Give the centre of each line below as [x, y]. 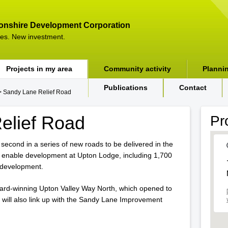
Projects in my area [39, 69]
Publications [126, 88]
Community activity [137, 69]
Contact [193, 88]
